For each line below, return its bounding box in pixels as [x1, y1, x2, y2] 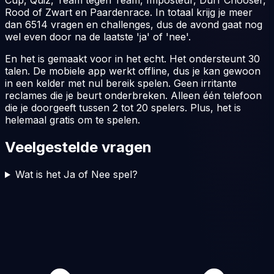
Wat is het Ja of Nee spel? [15, 168, 138, 181]
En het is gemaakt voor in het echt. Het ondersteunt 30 [5, 53, 260, 65]
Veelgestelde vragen [5, 138, 152, 157]
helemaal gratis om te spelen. [5, 114, 140, 127]
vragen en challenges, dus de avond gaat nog [48, 18, 262, 31]
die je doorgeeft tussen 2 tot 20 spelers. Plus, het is [5, 102, 241, 114]
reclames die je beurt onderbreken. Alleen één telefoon [5, 89, 262, 102]
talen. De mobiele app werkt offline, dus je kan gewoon [5, 65, 261, 78]
